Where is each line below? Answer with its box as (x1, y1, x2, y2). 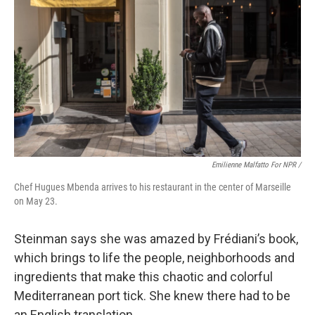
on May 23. (14, 195, 58, 207)
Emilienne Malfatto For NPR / (212, 160, 301, 169)
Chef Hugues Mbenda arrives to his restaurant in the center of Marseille (14, 181, 291, 193)
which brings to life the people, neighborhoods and (14, 250, 295, 265)
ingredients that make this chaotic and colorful (14, 269, 273, 284)
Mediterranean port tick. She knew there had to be (14, 288, 290, 303)
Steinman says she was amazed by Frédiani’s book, (14, 231, 298, 246)
